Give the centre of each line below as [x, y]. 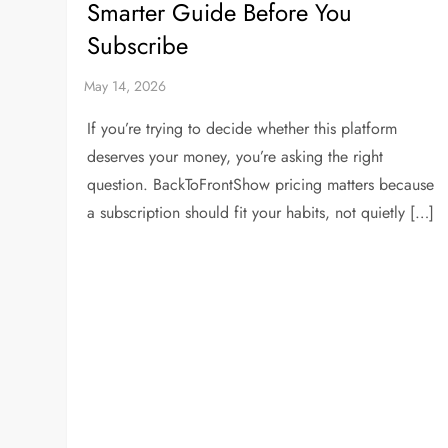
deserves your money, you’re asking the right [235, 156]
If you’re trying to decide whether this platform [242, 128]
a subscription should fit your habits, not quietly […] [261, 212]
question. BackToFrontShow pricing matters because [261, 184]
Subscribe [138, 45]
